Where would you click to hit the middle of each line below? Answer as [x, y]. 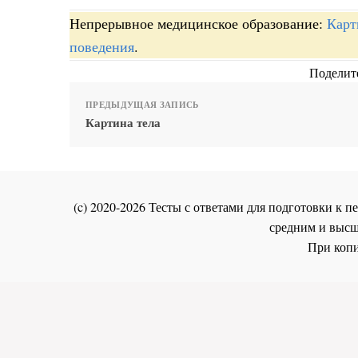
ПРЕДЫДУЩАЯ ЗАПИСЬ [142, 105]
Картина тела [123, 123]
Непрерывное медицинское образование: [198, 24]
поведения [102, 47]
